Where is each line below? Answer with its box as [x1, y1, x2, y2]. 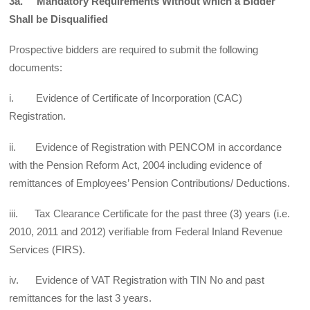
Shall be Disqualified [9, 12, 109, 25]
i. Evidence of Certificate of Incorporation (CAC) [9, 92, 243, 104]
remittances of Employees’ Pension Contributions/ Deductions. [9, 176, 291, 189]
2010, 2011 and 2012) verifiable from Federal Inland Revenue [9, 225, 283, 237]
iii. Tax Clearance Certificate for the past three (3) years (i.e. [9, 207, 291, 219]
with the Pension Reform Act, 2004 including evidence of [9, 158, 262, 171]
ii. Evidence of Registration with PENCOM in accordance [9, 140, 282, 153]
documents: [9, 62, 63, 74]
